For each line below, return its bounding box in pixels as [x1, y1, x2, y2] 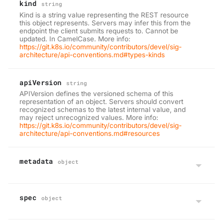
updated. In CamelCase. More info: [19, 34, 131, 43]
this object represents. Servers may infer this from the [19, 18, 191, 27]
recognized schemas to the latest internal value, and [19, 106, 186, 114]
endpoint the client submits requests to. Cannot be [19, 26, 179, 35]
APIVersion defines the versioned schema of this [19, 90, 174, 98]
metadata [19, 156, 53, 166]
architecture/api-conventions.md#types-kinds [19, 50, 165, 59]
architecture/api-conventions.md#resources [19, 129, 160, 138]
